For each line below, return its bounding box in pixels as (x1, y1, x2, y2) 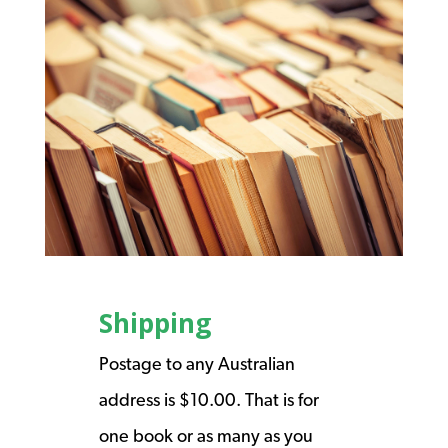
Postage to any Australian (98, 352, 295, 374)
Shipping (98, 304, 211, 341)
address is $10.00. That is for (98, 388, 319, 410)
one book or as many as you (98, 424, 313, 446)
